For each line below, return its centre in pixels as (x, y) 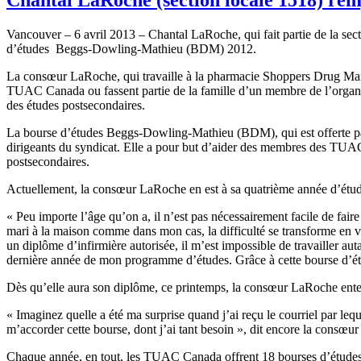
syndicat (96, 147)
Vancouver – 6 (45, 34)
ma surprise (156, 314)
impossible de (256, 245)
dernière (27, 259)
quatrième (269, 189)
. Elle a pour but (159, 147)
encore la (289, 329)
